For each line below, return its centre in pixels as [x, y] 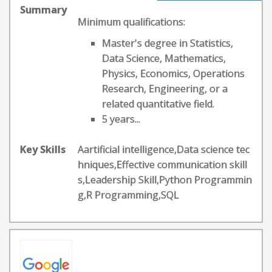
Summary [43, 10]
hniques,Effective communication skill [162, 165]
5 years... [121, 119]
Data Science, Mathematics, [164, 58]
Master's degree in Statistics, [168, 43]
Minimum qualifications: [131, 22]
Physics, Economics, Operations [173, 73]
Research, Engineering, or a [165, 89]
